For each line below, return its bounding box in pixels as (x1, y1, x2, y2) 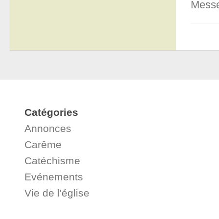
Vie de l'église (24, 187, 89, 198)
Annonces (24, 122, 71, 134)
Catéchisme (24, 154, 80, 166)
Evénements (24, 171, 83, 182)
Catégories (24, 106, 78, 118)
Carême (24, 138, 62, 150)
